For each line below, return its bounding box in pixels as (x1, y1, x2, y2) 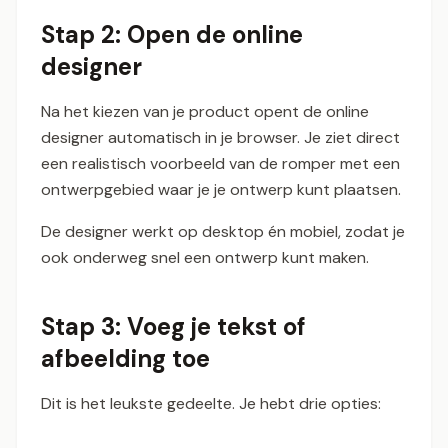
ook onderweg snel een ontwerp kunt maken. (41, 247, 369, 269)
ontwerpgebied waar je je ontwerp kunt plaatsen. (41, 179, 401, 201)
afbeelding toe (41, 343, 210, 375)
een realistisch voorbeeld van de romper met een (41, 153, 400, 175)
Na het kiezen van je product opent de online (41, 101, 369, 123)
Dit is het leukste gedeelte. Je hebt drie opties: (41, 393, 381, 415)
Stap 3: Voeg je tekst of (41, 311, 306, 343)
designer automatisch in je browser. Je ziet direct (41, 127, 400, 149)
